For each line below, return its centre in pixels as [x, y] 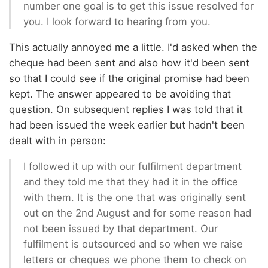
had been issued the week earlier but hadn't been [127, 125]
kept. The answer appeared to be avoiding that [120, 94]
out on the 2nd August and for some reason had [137, 213]
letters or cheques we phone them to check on [135, 259]
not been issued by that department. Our [121, 228]
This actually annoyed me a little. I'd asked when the [133, 48]
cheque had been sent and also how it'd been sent [129, 63]
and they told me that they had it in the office [131, 182]
